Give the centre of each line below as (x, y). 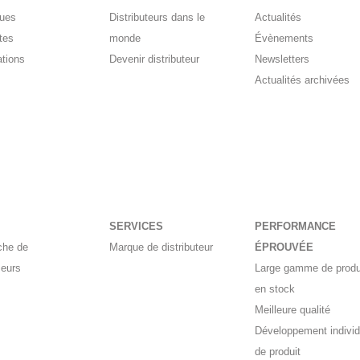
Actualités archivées (302, 80)
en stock (274, 289)
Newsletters (282, 59)
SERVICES (137, 227)
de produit (277, 352)
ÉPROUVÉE (284, 247)
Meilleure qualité (292, 310)
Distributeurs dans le (157, 18)
